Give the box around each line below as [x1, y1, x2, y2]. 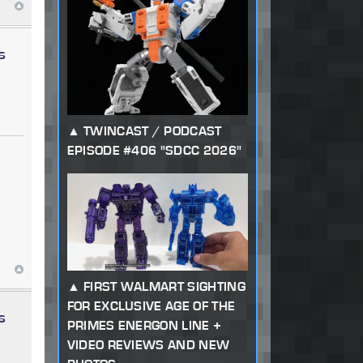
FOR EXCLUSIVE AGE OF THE [66, 297, 236, 314]
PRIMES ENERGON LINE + [66, 317, 222, 333]
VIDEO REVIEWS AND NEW [66, 336, 230, 352]
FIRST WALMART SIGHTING [83, 278, 246, 294]
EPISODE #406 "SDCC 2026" [66, 143, 242, 159]
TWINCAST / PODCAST [83, 123, 222, 139]
